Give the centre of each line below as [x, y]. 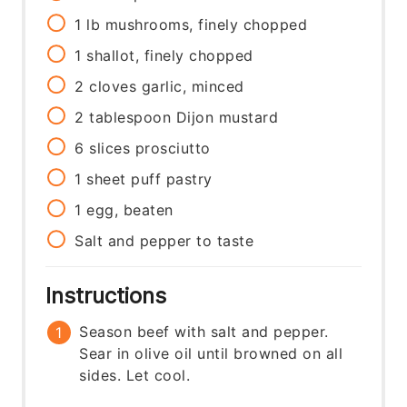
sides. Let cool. [135, 375]
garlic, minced [193, 86]
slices [110, 148]
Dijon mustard [227, 117]
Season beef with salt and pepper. [204, 331]
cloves [113, 86]
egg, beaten [130, 209]
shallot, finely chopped [170, 55]
